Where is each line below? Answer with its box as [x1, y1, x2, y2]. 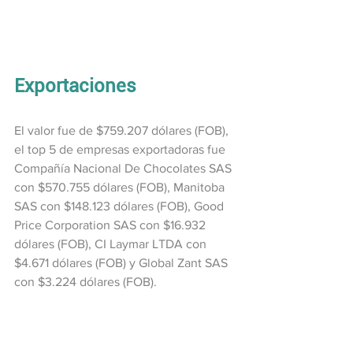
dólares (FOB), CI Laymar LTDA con [14, 236, 210, 251]
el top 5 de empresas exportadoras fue [14, 142, 229, 156]
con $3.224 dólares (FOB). [14, 274, 157, 288]
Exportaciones [14, 74, 136, 97]
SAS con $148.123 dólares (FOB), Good [14, 199, 227, 213]
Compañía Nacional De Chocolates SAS [14, 161, 235, 175]
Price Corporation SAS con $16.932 [14, 217, 209, 232]
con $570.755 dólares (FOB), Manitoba [14, 180, 228, 194]
